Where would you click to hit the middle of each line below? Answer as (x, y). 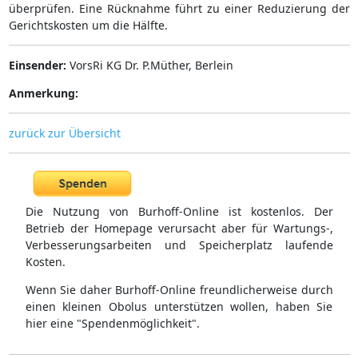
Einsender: (37, 65)
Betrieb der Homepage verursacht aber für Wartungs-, (179, 229)
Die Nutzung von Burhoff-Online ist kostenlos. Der (179, 212)
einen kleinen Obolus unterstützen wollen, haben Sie (179, 307)
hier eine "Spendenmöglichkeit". (112, 324)
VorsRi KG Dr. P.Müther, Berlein (149, 65)
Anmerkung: (43, 93)
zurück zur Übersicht (64, 133)
